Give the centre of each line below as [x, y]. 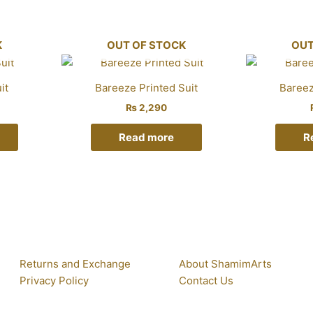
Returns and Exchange [75, 263]
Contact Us [206, 280]
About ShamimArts [225, 263]
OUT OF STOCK [147, 45]
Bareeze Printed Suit [147, 88]
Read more [147, 138]
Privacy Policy [54, 280]
